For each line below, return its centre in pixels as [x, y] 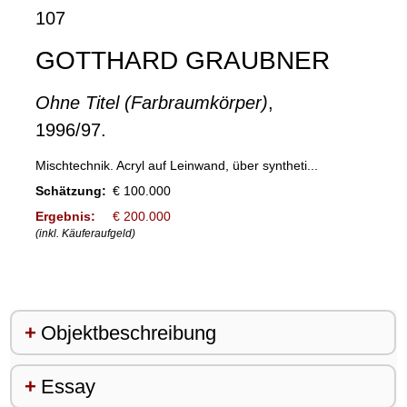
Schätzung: [70, 191]
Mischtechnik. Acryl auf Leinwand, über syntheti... [176, 166]
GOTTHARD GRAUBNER [182, 61]
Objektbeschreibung [128, 333]
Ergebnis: [65, 217]
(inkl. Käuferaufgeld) [85, 234]
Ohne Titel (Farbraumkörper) [151, 103]
